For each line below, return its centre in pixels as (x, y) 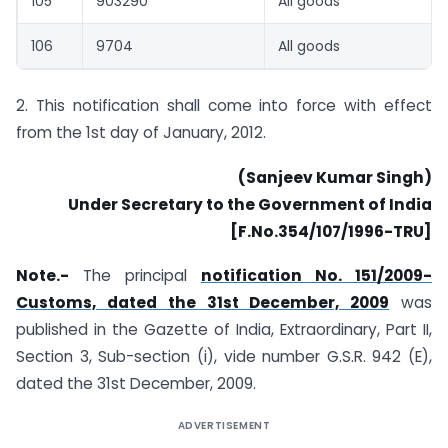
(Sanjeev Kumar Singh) (335, 177)
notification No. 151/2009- (316, 276)
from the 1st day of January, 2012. (141, 132)
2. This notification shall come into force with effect (224, 105)
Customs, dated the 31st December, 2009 (203, 303)
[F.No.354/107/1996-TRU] (331, 231)
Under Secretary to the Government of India (250, 204)
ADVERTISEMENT (224, 426)
